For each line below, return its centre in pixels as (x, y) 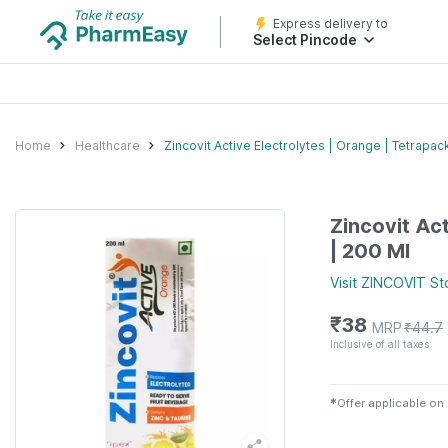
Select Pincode (305, 39)
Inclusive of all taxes (379, 343)
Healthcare (107, 145)
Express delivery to (330, 23)
